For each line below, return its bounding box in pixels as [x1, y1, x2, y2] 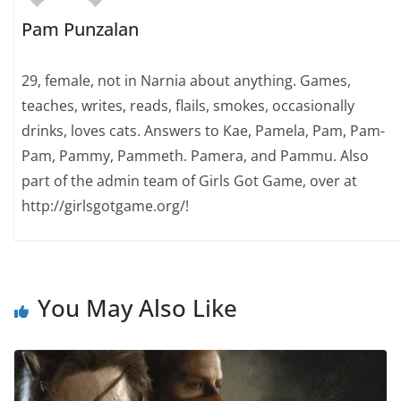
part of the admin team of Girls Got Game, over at [21, 170, 358, 191]
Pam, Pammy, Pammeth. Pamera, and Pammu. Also [21, 145, 370, 166]
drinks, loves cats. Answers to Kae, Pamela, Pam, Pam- [21, 120, 386, 141]
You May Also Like [38, 291, 237, 324]
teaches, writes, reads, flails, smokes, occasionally [21, 95, 355, 115]
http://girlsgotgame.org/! [21, 195, 190, 216]
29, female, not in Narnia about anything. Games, [21, 70, 352, 90]
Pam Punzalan [21, 16, 140, 41]
